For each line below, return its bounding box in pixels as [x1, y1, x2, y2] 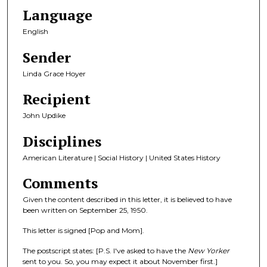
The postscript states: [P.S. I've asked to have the [23, 246, 188, 255]
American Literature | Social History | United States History [23, 153, 221, 162]
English [23, 27, 48, 36]
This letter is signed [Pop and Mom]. [23, 225, 144, 235]
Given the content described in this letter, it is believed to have [23, 195, 232, 204]
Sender [23, 47, 71, 67]
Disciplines [23, 131, 101, 151]
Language [23, 5, 92, 25]
